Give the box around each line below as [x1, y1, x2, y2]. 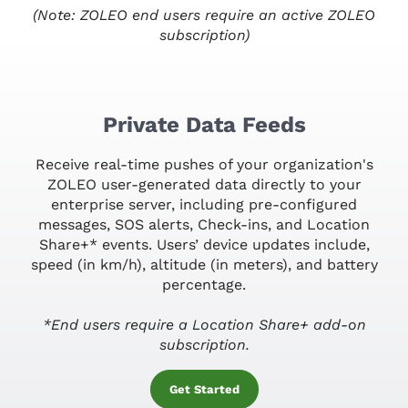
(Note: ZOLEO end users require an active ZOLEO [33, 5, 375, 24]
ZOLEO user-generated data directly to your [46, 175, 362, 193]
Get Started [168, 382, 240, 396]
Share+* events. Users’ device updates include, [38, 235, 370, 253]
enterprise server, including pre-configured [51, 195, 357, 213]
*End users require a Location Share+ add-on [42, 315, 366, 333]
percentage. [162, 275, 246, 293]
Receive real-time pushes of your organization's [35, 155, 373, 173]
